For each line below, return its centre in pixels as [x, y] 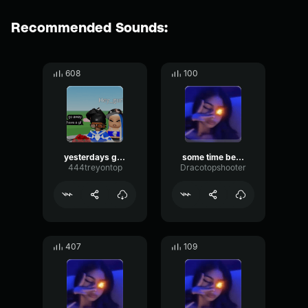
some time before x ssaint [240, 157]
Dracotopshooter [213, 167]
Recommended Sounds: [89, 27]
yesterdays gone [121, 157]
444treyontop [95, 167]
